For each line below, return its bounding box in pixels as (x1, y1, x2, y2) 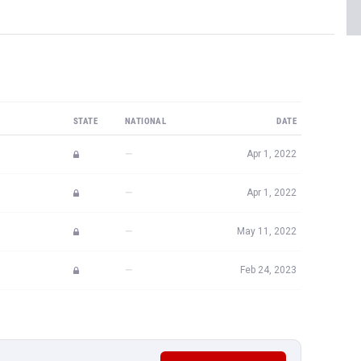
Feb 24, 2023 (240, 264, 297, 276)
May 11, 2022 (237, 226, 297, 237)
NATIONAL (125, 116, 167, 127)
